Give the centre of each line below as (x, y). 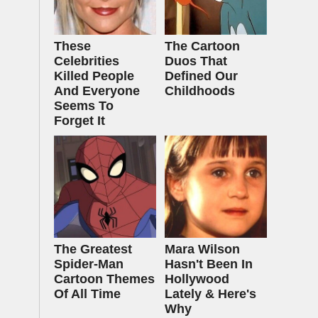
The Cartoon (202, 46)
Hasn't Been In (209, 264)
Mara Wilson (202, 249)
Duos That (196, 61)
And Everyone (97, 91)
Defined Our (201, 76)
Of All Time (87, 294)
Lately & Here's (210, 294)
